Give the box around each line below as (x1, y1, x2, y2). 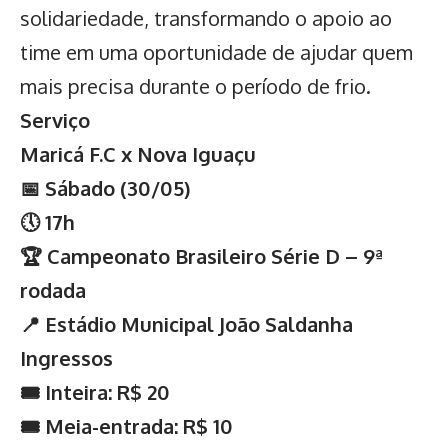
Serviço (20, 106, 90, 133)
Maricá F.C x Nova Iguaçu (20, 140, 256, 167)
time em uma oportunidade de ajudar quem (20, 38, 413, 65)
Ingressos (20, 344, 113, 371)
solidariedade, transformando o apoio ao (20, 4, 392, 31)
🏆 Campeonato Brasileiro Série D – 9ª (20, 242, 383, 269)
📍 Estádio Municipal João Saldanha (20, 310, 353, 337)
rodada (20, 276, 86, 303)
